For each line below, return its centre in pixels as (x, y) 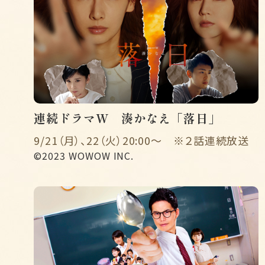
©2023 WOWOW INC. (84, 155)
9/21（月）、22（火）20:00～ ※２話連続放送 (142, 140)
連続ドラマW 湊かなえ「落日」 (127, 118)
